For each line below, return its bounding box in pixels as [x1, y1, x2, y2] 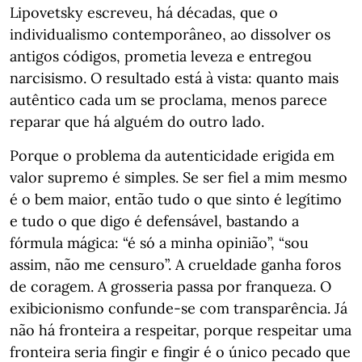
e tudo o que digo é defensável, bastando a [10, 212, 299, 230]
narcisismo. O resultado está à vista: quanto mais [10, 69, 339, 87]
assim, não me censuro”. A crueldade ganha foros [10, 255, 341, 274]
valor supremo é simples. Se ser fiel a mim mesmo [10, 168, 347, 187]
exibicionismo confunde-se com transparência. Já [10, 299, 347, 318]
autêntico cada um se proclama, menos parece [10, 90, 327, 109]
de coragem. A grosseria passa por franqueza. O [10, 277, 331, 296]
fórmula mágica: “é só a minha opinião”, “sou [10, 234, 309, 252]
